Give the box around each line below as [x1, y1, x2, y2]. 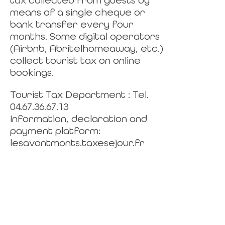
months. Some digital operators [10, 31, 160, 42]
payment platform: [10, 125, 100, 136]
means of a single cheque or [10, 7, 145, 18]
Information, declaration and [10, 113, 147, 124]
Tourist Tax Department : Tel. [10, 89, 149, 100]
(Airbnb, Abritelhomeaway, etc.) [10, 43, 163, 54]
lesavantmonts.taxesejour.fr [10, 137, 145, 148]
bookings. [10, 67, 54, 78]
